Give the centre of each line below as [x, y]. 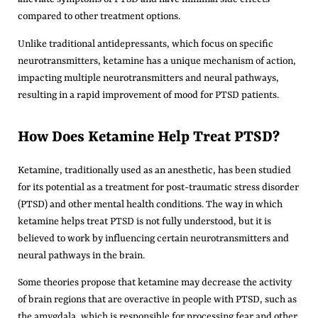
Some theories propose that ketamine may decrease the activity [155, 283]
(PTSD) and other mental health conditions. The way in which [150, 204]
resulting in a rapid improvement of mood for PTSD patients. [148, 95]
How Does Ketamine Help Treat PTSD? [149, 137]
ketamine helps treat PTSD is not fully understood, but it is [144, 221]
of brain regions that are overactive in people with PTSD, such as [157, 300]
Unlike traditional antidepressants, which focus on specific [146, 44]
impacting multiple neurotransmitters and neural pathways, [148, 78]
